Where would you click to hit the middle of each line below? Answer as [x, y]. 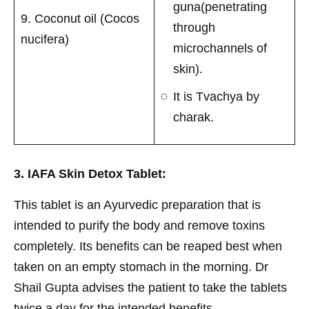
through [194, 27]
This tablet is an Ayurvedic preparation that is [137, 205]
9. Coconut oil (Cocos [80, 18]
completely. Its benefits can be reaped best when [148, 246]
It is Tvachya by [216, 96]
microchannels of [220, 48]
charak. [193, 117]
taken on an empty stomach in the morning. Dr [141, 267]
